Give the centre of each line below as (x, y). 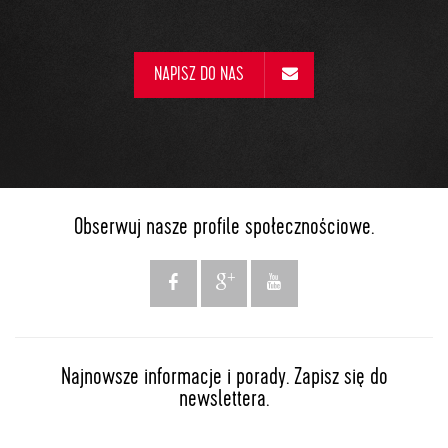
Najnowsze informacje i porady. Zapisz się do (224, 378)
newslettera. (224, 400)
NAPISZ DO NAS (199, 75)
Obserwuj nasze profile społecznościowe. (224, 228)
